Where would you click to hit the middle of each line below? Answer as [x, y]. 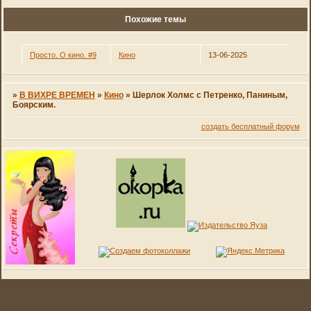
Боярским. [34, 104]
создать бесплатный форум [250, 127]
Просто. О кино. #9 [63, 55]
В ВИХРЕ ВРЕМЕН [57, 95]
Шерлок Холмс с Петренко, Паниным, [210, 95]
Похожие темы [155, 19]
